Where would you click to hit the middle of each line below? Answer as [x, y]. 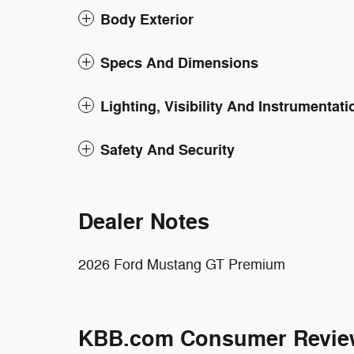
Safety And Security [168, 150]
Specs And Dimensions [179, 63]
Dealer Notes [144, 222]
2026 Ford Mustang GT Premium [182, 264]
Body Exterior [147, 19]
